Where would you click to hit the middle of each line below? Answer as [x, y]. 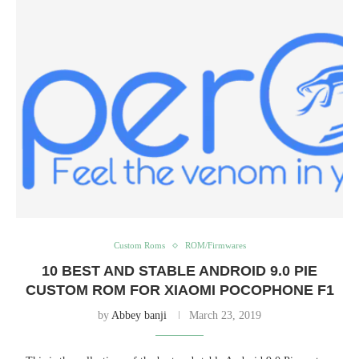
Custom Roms [139, 246]
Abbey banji [139, 316]
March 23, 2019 [225, 316]
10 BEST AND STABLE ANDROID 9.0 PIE [179, 271]
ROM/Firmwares [215, 246]
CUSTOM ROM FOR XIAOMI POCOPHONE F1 [179, 290]
